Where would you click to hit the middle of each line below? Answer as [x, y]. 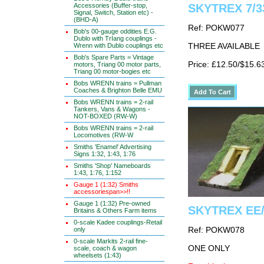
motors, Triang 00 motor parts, [117, 64]
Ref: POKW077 [216, 28]
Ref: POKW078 [216, 230]
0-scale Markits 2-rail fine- [111, 241]
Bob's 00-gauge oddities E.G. [115, 31]
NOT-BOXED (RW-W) [105, 116]
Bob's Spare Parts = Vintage [114, 57]
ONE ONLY [209, 248]
